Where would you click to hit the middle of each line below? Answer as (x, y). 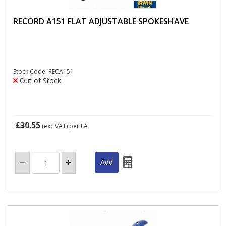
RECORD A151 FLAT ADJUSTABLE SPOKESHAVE (101, 21)
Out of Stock (39, 80)
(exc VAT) (55, 126)
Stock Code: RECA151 (43, 71)
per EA (78, 126)
